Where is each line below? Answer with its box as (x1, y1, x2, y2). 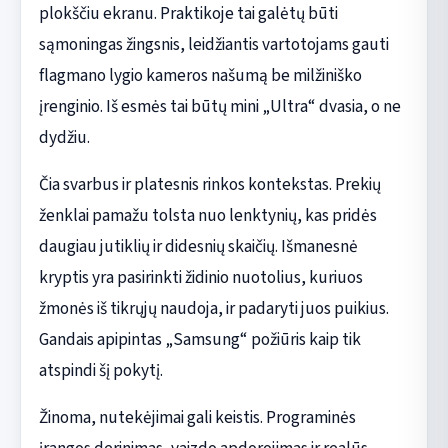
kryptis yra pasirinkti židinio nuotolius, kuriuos (38, 264, 363, 290)
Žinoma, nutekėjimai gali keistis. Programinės (38, 404, 356, 430)
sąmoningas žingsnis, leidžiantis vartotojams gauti (38, 31, 389, 57)
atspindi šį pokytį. (38, 357, 163, 383)
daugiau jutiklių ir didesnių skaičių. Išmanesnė (38, 233, 358, 259)
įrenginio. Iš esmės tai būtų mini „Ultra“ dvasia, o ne (38, 93, 401, 119)
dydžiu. (38, 124, 90, 150)
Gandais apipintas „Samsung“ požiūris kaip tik (38, 326, 361, 352)
